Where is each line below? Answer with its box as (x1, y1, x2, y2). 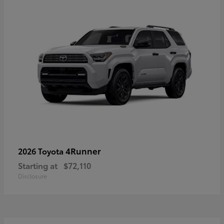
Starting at (18, 159, 57, 171)
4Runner (65, 144, 101, 156)
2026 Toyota (18, 144, 65, 156)
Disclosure (18, 171, 47, 180)
